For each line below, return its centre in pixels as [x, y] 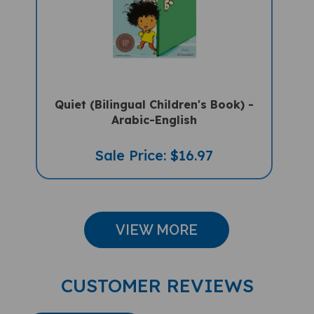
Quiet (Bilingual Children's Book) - [155, 91]
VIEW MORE [157, 217]
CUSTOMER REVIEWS [157, 273]
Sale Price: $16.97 [155, 142]
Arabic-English [155, 107]
